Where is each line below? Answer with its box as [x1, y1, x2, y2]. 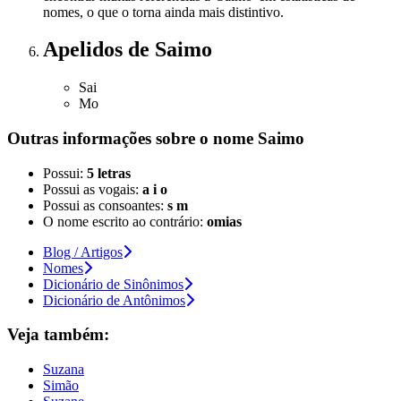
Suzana [43, 362, 84, 378]
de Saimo [128, 38, 212, 62]
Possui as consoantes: [43, 197, 167, 213]
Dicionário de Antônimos [43, 292, 185, 308]
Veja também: [7, 325, 109, 345]
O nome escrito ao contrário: [43, 213, 207, 229]
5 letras [87, 165, 131, 181]
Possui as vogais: [43, 181, 142, 197]
